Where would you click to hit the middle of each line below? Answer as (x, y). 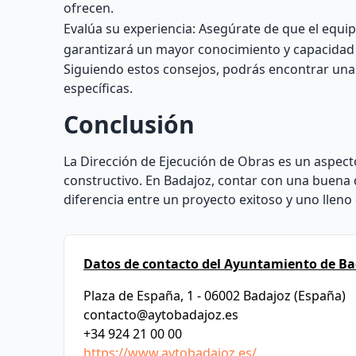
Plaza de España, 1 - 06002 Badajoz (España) (215, 296)
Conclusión (129, 124)
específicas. (98, 88)
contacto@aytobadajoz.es (161, 315)
